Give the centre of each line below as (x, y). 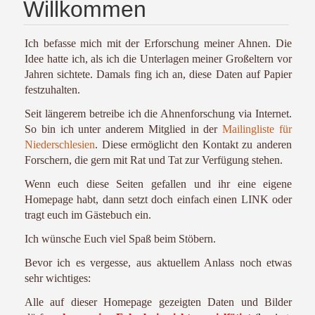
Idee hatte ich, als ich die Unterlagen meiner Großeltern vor (158, 59)
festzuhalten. (52, 90)
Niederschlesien (59, 144)
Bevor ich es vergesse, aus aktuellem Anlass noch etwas (158, 263)
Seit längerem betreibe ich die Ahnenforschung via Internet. (158, 114)
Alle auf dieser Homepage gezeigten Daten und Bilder (158, 302)
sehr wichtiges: (57, 278)
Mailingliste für (257, 129)
